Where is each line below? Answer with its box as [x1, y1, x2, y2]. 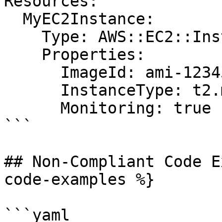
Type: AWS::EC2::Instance [4, 28, 42, 46]
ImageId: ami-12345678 [4, 63, 60, 81]
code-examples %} [4, 170, 155, 188]
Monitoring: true [4, 99, 60, 117]
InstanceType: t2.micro [4, 81, 60, 99]
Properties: [4, 46, 42, 63]
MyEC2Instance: [4, 10, 23, 28]
